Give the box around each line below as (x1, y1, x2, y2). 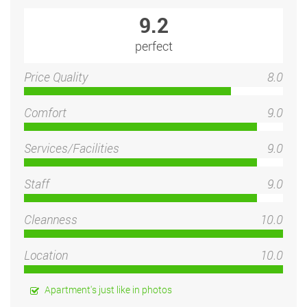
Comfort (24, 103, 66, 121)
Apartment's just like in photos (45, 282, 172, 296)
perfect (134, 37, 173, 54)
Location (24, 246, 68, 263)
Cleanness (24, 210, 77, 228)
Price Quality (24, 68, 88, 85)
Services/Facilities (24, 139, 119, 156)
